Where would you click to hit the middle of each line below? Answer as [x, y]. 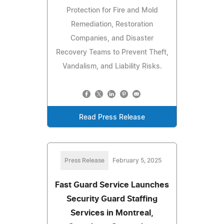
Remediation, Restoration [112, 24]
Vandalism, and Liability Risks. [112, 66]
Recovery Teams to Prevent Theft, [112, 52]
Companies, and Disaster [112, 38]
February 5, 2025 [137, 160]
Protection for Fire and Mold [112, 10]
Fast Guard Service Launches [112, 185]
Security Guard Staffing [112, 199]
